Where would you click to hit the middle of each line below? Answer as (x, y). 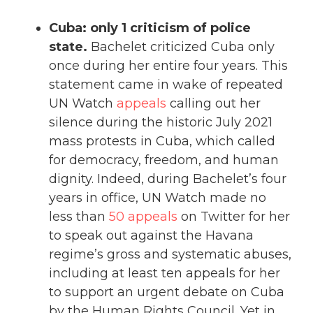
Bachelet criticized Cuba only (181, 46)
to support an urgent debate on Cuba (167, 292)
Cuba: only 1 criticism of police (150, 28)
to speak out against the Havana (151, 235)
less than (79, 216)
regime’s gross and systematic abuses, (170, 254)
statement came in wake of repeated (166, 84)
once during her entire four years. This (168, 65)
